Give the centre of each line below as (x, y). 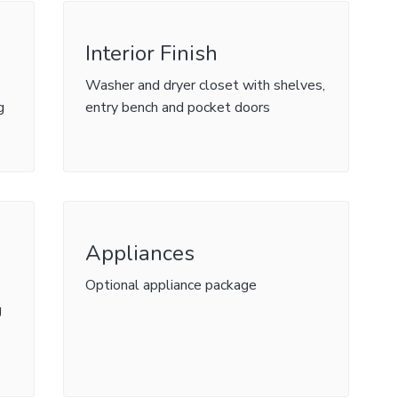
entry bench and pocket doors (177, 107)
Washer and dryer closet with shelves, (205, 85)
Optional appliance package (171, 285)
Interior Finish (151, 53)
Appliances (139, 253)
